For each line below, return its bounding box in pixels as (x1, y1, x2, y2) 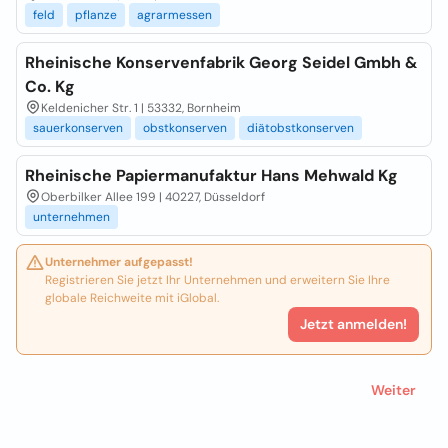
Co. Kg (25, 76, 75, 97)
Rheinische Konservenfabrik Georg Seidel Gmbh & (25, 52, 417, 73)
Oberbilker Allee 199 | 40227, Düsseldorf (41, 189, 265, 205)
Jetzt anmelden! (300, 315, 407, 333)
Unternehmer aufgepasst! (45, 254, 193, 270)
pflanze (75, 7, 117, 23)
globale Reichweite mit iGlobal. (45, 290, 219, 306)
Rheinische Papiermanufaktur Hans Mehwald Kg (25, 165, 398, 186)
